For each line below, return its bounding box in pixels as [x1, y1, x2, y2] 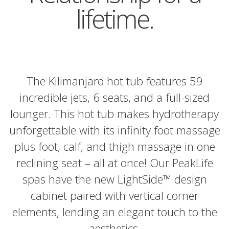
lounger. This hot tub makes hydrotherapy [10, 106, 219, 121]
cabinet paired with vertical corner [31, 188, 198, 203]
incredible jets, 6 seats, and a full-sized [19, 89, 210, 105]
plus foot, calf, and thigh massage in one [14, 139, 215, 154]
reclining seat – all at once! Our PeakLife [16, 155, 213, 170]
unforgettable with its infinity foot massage [9, 122, 220, 138]
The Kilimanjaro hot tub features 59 [26, 73, 203, 88]
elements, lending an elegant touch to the [12, 204, 217, 219]
